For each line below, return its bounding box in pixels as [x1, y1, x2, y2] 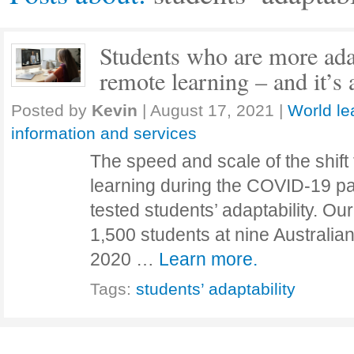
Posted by [11, 101, 92, 119]
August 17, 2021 [150, 101, 274, 119]
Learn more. [159, 249, 258, 269]
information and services [11, 124, 197, 142]
